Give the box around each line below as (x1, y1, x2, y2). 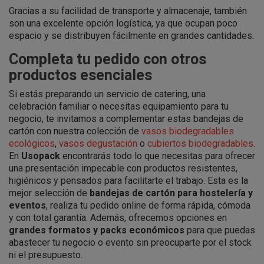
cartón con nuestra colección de (9, 125, 141, 137)
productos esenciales (9, 66, 152, 84)
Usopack (21, 150, 60, 161)
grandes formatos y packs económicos (9, 224, 184, 236)
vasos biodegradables (141, 125, 234, 137)
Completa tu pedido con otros (9, 50, 206, 68)
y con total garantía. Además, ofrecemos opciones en (9, 212, 227, 223)
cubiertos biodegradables (147, 137, 253, 149)
